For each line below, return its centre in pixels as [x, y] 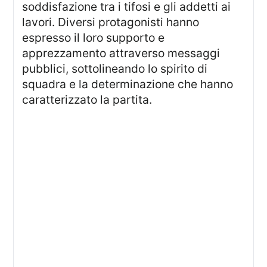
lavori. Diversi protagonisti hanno [111, 22]
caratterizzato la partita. [87, 100]
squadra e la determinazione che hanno [128, 84]
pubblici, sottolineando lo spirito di [115, 69]
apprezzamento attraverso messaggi [121, 53]
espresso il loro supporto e [94, 38]
